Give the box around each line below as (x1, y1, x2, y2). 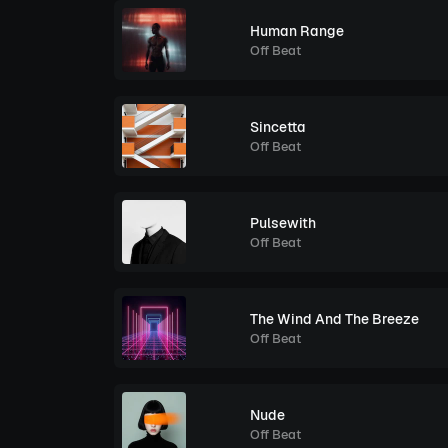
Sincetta (250, 117, 306, 136)
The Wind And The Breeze (250, 309, 419, 328)
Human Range (250, 21, 344, 40)
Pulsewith (250, 213, 316, 232)
